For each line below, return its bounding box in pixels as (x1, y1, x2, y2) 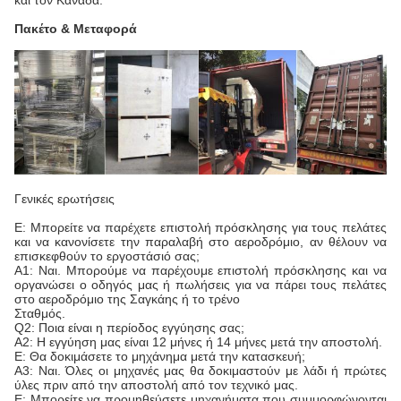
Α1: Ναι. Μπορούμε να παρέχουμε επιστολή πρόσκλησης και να (14, 263, 387, 278)
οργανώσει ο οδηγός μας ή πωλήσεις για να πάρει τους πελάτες (14, 277, 387, 293)
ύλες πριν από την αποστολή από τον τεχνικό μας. (14, 378, 298, 393)
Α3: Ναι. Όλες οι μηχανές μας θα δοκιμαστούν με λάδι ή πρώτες (14, 363, 387, 379)
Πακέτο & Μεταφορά (14, 21, 137, 37)
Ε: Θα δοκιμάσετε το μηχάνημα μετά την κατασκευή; (14, 349, 305, 364)
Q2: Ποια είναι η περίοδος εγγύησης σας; (14, 320, 244, 336)
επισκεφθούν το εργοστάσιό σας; (14, 249, 200, 264)
